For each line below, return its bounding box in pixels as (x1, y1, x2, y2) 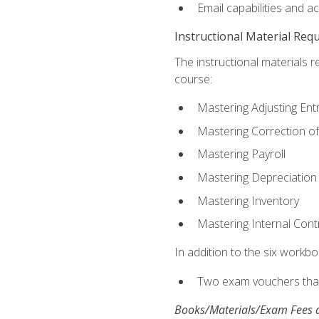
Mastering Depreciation (197, 169, 317, 186)
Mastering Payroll (197, 146, 286, 162)
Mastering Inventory (197, 192, 299, 209)
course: (174, 71, 212, 88)
